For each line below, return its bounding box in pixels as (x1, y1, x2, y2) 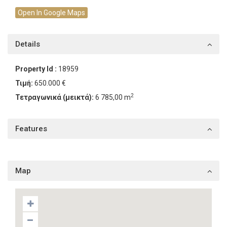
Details (15, 40, 40, 49)
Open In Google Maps (18, 9, 85, 17)
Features (15, 124, 47, 133)
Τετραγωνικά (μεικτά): (15, 93, 94, 101)
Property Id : (15, 65, 57, 73)
